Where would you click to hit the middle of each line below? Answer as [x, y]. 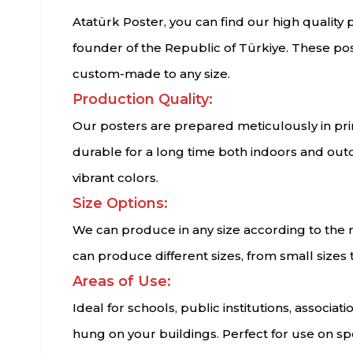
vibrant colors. [115, 177]
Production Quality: [143, 99]
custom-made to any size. [151, 73]
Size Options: [120, 203]
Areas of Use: [122, 281]
